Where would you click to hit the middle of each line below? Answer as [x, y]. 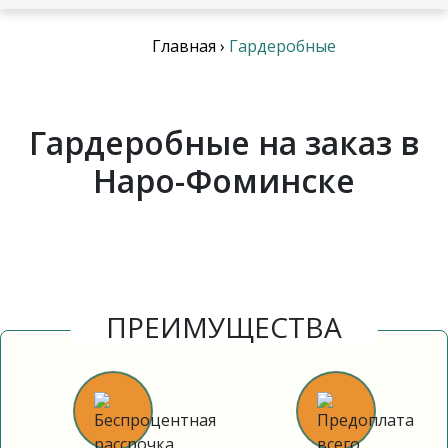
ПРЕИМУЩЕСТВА [224, 327]
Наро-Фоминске [224, 180]
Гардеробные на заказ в [224, 142]
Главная [184, 46]
